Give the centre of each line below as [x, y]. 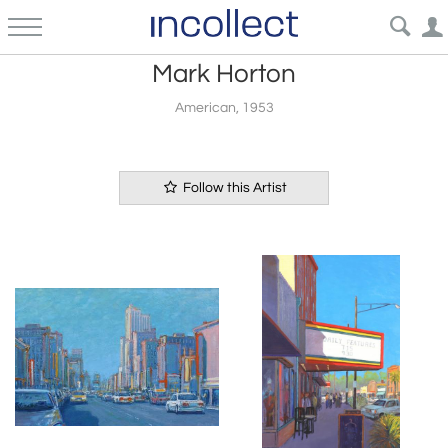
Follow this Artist [234, 188]
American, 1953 [224, 108]
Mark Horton [224, 74]
